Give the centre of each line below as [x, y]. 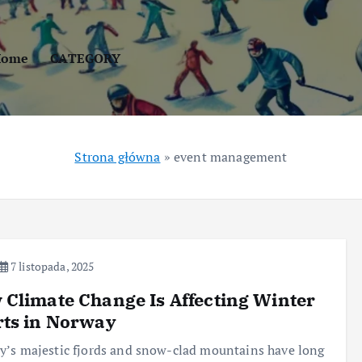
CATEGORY [86, 58]
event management [231, 157]
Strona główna [118, 157]
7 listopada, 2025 [51, 266]
